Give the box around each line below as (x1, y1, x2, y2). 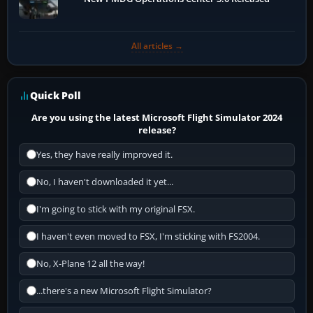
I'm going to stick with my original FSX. (36, 203, 195, 215)
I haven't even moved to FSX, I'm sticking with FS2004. (36, 230, 260, 242)
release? (138, 123, 176, 136)
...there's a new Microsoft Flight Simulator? (36, 284, 212, 297)
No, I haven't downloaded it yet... (36, 175, 173, 188)
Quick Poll (30, 88, 81, 102)
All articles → (131, 39, 183, 52)
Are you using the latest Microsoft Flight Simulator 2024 (31, 110, 283, 124)
